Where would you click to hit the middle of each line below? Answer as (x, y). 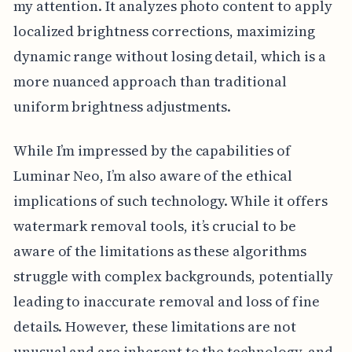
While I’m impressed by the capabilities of (152, 151)
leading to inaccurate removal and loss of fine (166, 302)
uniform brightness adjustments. (122, 107)
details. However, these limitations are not (154, 327)
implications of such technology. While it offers (170, 201)
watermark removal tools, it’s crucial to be (154, 226)
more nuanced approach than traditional (150, 82)
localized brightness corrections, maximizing (164, 31)
